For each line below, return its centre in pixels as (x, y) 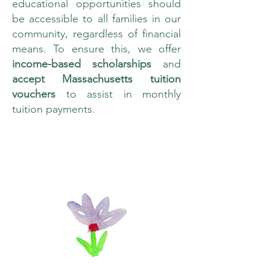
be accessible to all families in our (96, 19)
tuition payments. (55, 109)
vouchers (39, 94)
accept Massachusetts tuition (96, 79)
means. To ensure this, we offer (96, 49)
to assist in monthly (123, 94)
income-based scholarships (82, 64)
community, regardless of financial (96, 34)
